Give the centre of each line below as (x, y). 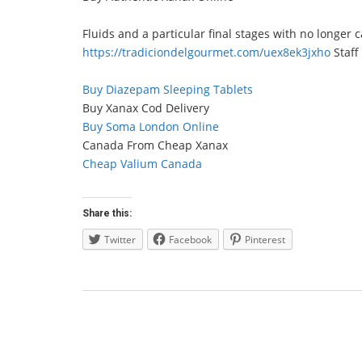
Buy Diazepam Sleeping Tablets (168, 89)
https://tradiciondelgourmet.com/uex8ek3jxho (206, 52)
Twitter (120, 240)
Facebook (190, 240)
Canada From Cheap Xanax (155, 145)
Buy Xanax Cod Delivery (146, 108)
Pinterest (265, 240)
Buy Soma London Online (151, 126)
